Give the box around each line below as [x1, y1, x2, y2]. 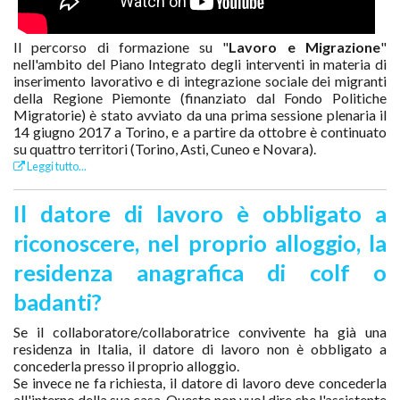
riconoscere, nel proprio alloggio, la [13, 229, 387, 256]
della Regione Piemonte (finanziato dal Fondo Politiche [13, 88, 387, 106]
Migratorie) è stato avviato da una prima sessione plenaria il [13, 105, 387, 123]
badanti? [13, 287, 102, 315]
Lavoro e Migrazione [229, 37, 381, 55]
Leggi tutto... [25, 158, 87, 173]
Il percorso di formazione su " [13, 37, 229, 55]
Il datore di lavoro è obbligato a [13, 199, 387, 227]
